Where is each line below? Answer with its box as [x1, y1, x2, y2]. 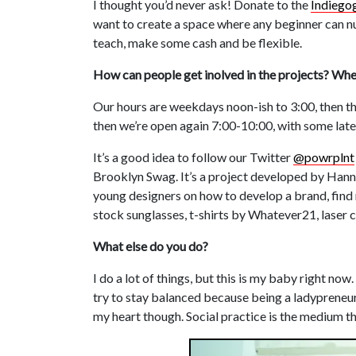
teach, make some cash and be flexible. [93, 35, 302, 51]
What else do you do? [93, 238, 208, 254]
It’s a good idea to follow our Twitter [93, 149, 293, 165]
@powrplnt [293, 149, 354, 165]
